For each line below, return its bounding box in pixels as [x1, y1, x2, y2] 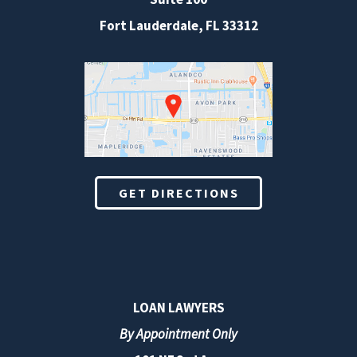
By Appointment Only [120, 324, 237, 343]
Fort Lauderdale [99, 17, 198, 35]
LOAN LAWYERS [132, 298, 225, 316]
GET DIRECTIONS [118, 184, 239, 201]
